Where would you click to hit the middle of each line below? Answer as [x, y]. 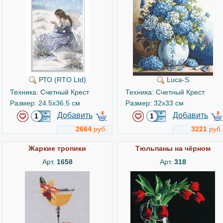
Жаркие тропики [57, 148]
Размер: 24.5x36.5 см [45, 103]
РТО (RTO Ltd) [61, 80]
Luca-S [177, 80]
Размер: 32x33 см [155, 103]
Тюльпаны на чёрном [173, 148]
